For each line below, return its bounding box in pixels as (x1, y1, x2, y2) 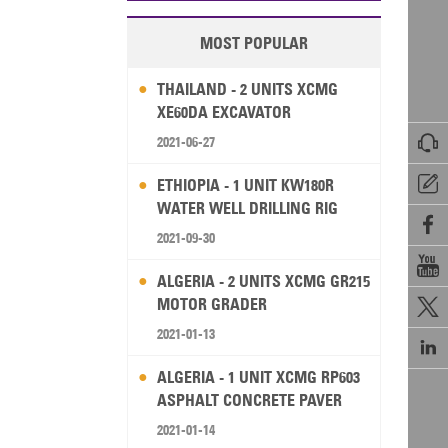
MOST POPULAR (199, 33, 308, 54)
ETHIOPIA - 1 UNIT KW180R (156, 175, 334, 196)
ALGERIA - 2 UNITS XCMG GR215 (156, 271, 370, 292)
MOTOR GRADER (156, 294, 267, 315)
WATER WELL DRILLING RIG (156, 198, 338, 219)
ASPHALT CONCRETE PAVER (156, 390, 342, 411)
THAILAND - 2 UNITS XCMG (156, 79, 338, 100)
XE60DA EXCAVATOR (156, 102, 291, 123)
